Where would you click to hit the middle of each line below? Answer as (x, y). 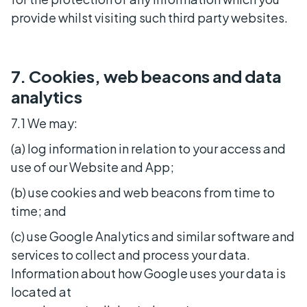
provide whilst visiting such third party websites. (149, 17)
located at (41, 291)
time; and (39, 210)
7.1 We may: (44, 123)
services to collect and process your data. (131, 254)
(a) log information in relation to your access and (148, 148)
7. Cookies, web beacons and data (146, 76)
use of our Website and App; (93, 167)
